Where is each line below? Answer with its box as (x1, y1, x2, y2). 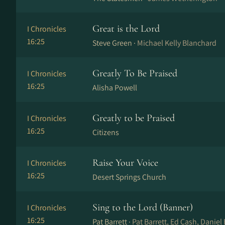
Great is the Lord (92, 23, 160, 35)
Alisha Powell (92, 82, 137, 93)
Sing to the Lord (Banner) (92, 201, 193, 213)
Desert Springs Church (92, 172, 166, 182)
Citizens (92, 127, 119, 138)
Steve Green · (92, 38, 137, 48)
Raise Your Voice (92, 157, 158, 169)
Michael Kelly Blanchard (137, 38, 216, 48)
